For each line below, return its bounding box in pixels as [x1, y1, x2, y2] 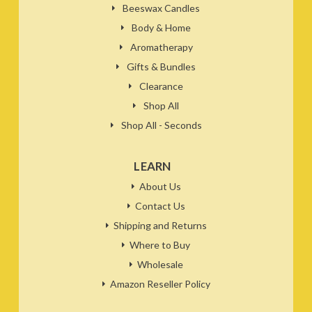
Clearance [139, 80, 183, 93]
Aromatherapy [130, 41, 193, 54]
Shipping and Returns [113, 219, 207, 232]
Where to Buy [130, 239, 190, 251]
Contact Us [134, 200, 185, 212]
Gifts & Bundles [127, 61, 196, 73]
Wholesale [136, 258, 183, 271]
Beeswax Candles [123, 2, 200, 15]
